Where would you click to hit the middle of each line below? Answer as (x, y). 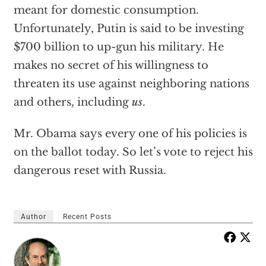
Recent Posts (87, 217)
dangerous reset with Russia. (90, 170)
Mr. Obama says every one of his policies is (130, 134)
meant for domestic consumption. (106, 10)
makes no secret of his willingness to (111, 65)
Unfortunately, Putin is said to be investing (129, 28)
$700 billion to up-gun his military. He (118, 47)
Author (33, 217)
